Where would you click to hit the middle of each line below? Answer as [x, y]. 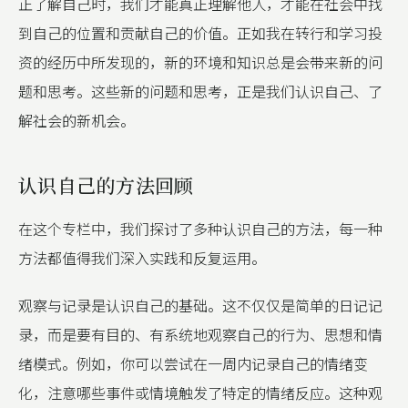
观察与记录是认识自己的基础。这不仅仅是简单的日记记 [200, 305]
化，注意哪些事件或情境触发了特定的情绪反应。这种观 [200, 393]
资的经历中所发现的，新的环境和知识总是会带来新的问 [200, 62]
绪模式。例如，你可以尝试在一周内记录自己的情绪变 [193, 363]
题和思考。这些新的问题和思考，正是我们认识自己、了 [200, 91]
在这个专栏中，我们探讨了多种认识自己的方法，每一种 [200, 229]
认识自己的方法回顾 [106, 185]
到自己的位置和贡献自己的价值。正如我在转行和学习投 [200, 33]
